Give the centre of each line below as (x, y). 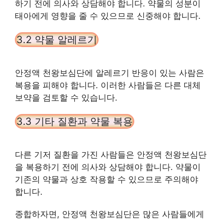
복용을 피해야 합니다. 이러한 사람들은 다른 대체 (108, 85)
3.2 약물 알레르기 (57, 39)
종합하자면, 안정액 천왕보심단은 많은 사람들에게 (110, 214)
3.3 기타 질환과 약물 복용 (75, 121)
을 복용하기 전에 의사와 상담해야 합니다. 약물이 (108, 167)
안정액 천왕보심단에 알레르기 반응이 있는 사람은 (110, 73)
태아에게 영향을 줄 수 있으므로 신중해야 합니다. (108, 16)
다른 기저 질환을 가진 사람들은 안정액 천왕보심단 (111, 154)
